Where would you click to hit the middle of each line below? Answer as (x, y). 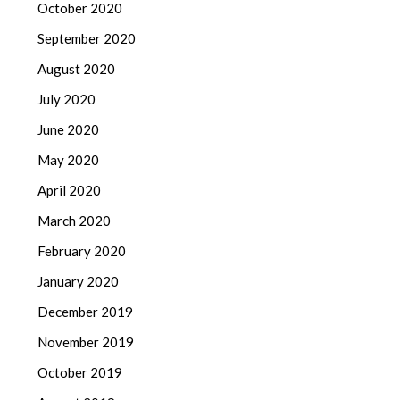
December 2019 (86, 311)
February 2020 (82, 250)
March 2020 (75, 220)
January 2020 (79, 281)
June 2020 (69, 129)
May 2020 (69, 159)
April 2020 (70, 190)
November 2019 (86, 342)
